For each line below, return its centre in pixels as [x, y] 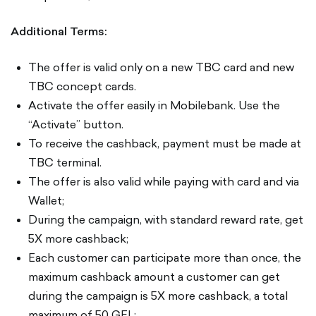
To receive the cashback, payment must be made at [165, 143]
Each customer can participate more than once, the [165, 257]
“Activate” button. [76, 124]
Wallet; [46, 200]
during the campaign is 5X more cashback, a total [158, 296]
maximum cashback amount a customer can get [154, 276]
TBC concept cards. [82, 86]
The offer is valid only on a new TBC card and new [161, 67]
